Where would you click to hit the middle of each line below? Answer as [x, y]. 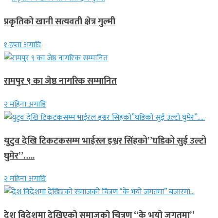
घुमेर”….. [19, 156]
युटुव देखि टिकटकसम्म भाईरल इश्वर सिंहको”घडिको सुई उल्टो [105, 141]
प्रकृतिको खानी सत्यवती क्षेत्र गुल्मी [60, 21]
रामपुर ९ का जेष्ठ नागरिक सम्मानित [60, 81]
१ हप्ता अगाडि [22, 45]
